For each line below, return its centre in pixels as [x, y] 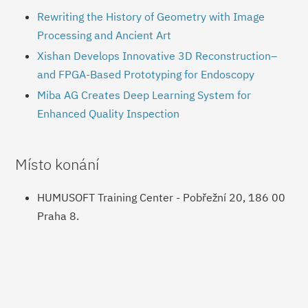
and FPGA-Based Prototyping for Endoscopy [146, 74]
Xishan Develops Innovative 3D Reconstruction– [157, 56]
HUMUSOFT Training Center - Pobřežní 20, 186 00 [162, 197]
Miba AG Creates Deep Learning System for [144, 95]
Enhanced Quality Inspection [109, 113]
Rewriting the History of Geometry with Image [151, 16]
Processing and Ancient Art [104, 35]
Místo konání [57, 164]
